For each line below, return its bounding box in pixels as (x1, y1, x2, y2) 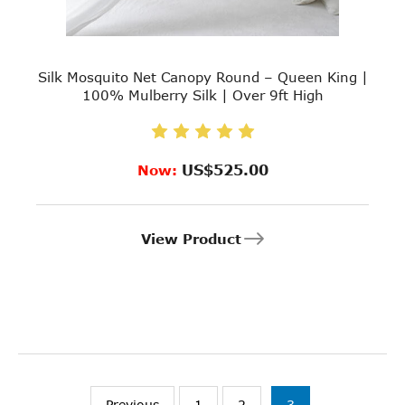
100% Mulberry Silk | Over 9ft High (81, 86, 324, 103)
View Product (141, 230, 241, 247)
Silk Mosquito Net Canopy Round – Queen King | (37, 68, 368, 85)
